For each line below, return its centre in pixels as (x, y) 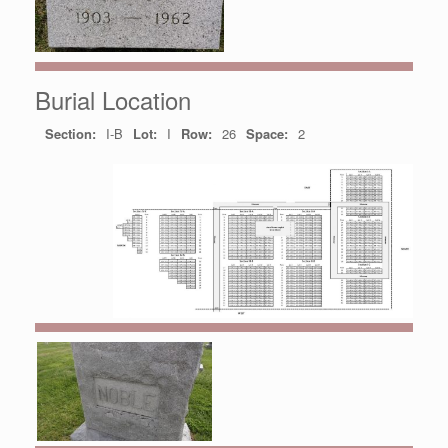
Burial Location (113, 100)
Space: (267, 134)
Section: (70, 134)
